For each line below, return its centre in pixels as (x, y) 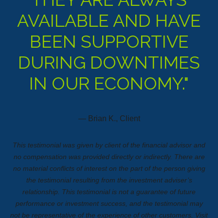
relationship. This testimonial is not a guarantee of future (109, 192)
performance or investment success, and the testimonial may (109, 203)
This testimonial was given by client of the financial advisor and (109, 145)
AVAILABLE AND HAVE (109, 20)
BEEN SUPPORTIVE (109, 41)
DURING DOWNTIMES (109, 62)
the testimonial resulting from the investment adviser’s (109, 180)
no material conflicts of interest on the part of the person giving (109, 168)
